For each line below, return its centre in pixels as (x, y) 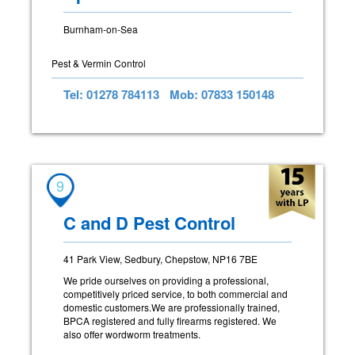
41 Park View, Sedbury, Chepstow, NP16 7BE (160, 259)
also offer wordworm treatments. (132, 334)
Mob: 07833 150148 (222, 95)
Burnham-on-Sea (101, 29)
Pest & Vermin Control (99, 63)
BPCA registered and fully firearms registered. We (170, 321)
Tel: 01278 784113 (111, 95)
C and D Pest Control (149, 223)
